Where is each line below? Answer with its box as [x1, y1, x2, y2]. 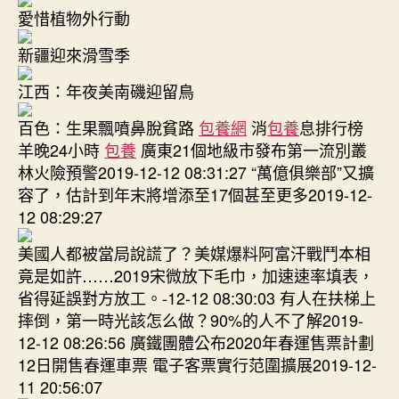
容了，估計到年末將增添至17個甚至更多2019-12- [18, 183, 372, 206]
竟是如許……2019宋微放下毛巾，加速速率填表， [18, 264, 374, 287]
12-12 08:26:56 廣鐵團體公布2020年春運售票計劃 [18, 330, 374, 354]
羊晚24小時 [18, 138, 104, 161]
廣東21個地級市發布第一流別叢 [136, 138, 367, 161]
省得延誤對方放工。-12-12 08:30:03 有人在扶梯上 [18, 286, 376, 309]
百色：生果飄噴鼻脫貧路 [18, 116, 199, 139]
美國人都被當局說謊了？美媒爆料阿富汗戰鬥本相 [18, 241, 370, 265]
